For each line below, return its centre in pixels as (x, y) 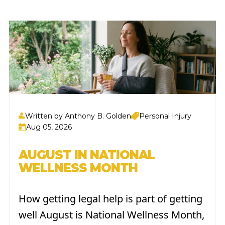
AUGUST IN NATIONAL (87, 155)
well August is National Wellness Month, (111, 214)
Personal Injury (165, 116)
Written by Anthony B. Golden (78, 116)
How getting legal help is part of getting (110, 198)
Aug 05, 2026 (49, 127)
